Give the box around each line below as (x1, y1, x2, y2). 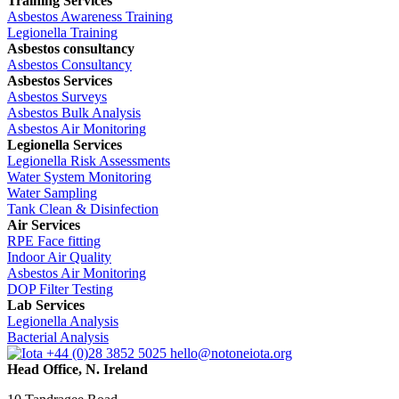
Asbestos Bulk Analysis (7, 104, 141, 120)
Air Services (7, 216, 80, 232)
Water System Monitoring (7, 168, 151, 184)
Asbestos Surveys (7, 88, 107, 104)
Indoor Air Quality (7, 248, 111, 265)
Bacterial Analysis (7, 329, 109, 345)
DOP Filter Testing (7, 281, 113, 297)
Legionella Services (7, 136, 122, 152)
